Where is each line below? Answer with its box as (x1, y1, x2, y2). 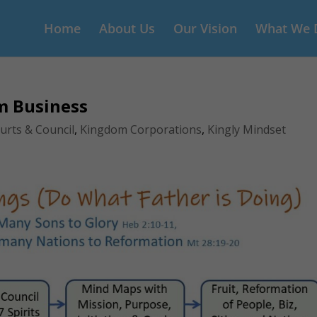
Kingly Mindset (207, 122, 287, 137)
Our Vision (173, 20, 237, 37)
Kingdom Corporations (80, 122, 202, 137)
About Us (98, 20, 155, 37)
